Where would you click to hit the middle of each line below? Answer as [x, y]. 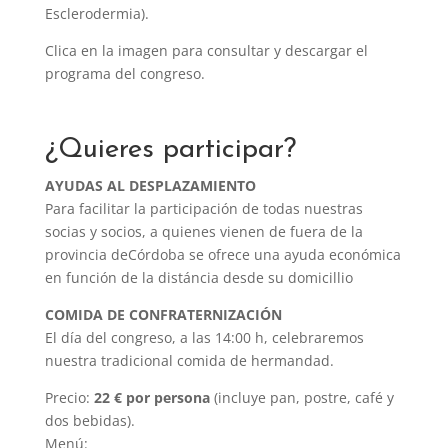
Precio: [69, 397]
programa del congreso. [124, 73]
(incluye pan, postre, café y [301, 397]
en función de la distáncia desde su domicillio [198, 277]
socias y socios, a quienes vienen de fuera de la [203, 231]
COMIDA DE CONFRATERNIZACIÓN [163, 314]
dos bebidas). [89, 420]
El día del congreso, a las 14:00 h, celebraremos [204, 337]
